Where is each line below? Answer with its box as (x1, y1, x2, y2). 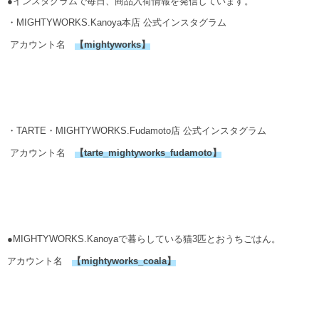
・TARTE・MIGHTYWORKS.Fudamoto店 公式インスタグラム (7, 125, 266, 137)
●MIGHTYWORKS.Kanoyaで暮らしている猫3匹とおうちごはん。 (7, 234, 281, 245)
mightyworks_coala (81, 255, 167, 266)
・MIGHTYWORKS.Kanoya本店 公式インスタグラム (7, 17, 236, 28)
